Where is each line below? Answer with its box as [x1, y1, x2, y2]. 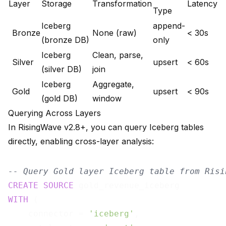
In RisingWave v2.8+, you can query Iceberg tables [8, 122, 204, 133]
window [92, 93, 122, 104]
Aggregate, [92, 79, 134, 90]
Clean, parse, [92, 50, 143, 61]
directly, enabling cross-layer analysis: [8, 136, 154, 147]
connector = [8, 209, 89, 219]
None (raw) [92, 28, 137, 38]
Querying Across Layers [8, 108, 101, 119]
